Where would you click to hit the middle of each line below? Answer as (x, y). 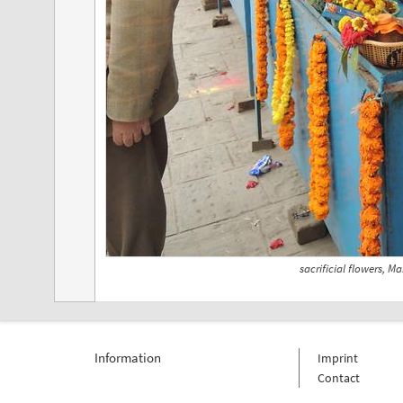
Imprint (337, 358)
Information (127, 357)
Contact (338, 377)
